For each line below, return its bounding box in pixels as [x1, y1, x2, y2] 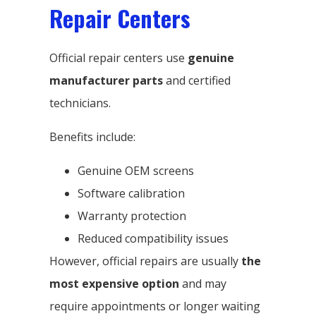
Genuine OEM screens [78, 162, 194, 178]
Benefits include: [49, 128, 135, 145]
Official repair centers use [49, 49, 188, 66]
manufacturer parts [49, 72, 163, 88]
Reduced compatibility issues [78, 230, 229, 246]
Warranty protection [78, 207, 186, 224]
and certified [163, 72, 231, 88]
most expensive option [49, 275, 179, 291]
